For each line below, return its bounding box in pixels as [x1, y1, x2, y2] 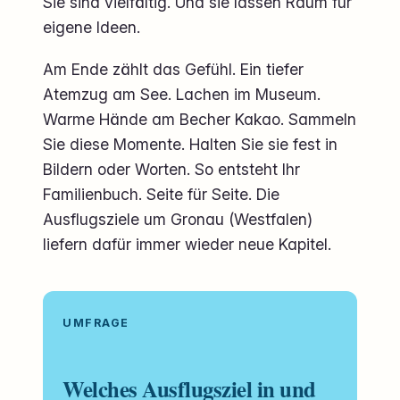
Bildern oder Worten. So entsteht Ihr [43, 159, 300, 179]
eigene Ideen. [43, 17, 140, 37]
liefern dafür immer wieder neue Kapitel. [43, 234, 331, 254]
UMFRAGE [72, 315, 129, 329]
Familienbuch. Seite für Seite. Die [43, 184, 279, 204]
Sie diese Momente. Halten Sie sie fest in [43, 134, 337, 154]
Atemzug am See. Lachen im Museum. [43, 84, 321, 104]
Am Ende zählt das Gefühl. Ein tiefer [43, 59, 304, 79]
